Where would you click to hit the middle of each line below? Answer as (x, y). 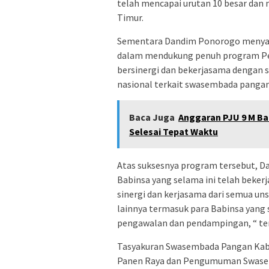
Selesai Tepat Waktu (174, 132)
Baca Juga (152, 117)
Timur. (130, 18)
